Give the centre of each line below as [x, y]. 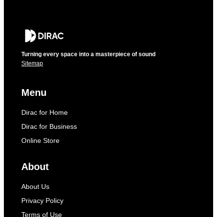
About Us [35, 186]
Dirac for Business [49, 126]
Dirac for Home [45, 112]
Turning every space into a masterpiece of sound [88, 54]
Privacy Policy [42, 201]
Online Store [40, 140]
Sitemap [32, 63]
